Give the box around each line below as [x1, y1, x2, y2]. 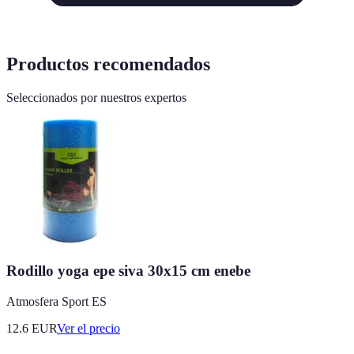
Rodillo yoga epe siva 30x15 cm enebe [6, 262, 250, 279]
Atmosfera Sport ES [6, 294, 107, 308]
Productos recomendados [6, 54, 210, 75]
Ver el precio [57, 321, 120, 335]
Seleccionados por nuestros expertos [6, 91, 186, 105]
